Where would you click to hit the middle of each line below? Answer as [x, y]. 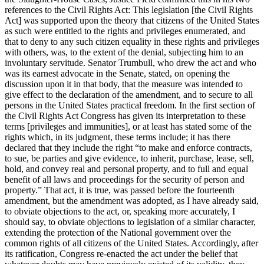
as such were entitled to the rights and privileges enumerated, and [125, 31]
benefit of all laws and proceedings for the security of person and [125, 179]
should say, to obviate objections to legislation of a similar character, [130, 222]
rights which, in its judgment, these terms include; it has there [118, 137]
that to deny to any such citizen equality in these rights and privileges [132, 41]
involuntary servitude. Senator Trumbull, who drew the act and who [131, 62]
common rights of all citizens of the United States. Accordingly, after [131, 243]
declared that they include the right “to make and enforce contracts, [128, 147]
